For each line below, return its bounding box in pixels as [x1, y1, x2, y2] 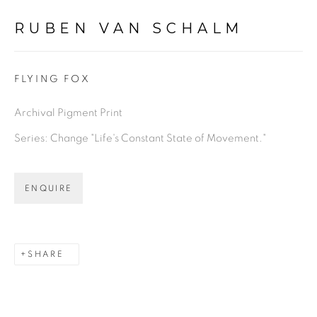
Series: [14, 133, 48, 144]
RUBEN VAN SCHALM [14, 20, 244, 38]
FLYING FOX [14, 74, 91, 85]
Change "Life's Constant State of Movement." [48, 133, 266, 144]
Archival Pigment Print [14, 108, 122, 119]
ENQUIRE [25, 185, 73, 193]
